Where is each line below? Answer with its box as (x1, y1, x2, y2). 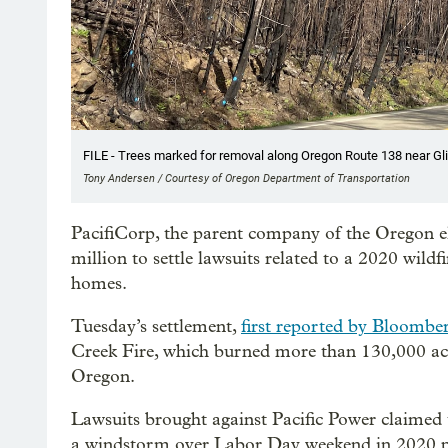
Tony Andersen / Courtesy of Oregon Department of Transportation (83, 171, 410, 185)
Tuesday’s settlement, (71, 315, 241, 337)
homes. (71, 272, 127, 294)
